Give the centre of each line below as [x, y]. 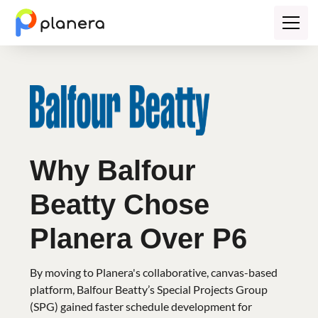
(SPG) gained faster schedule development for [141, 306]
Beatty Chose [120, 204]
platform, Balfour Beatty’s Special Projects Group [149, 289]
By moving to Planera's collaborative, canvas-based [154, 272]
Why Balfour [113, 170]
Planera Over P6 [139, 238]
